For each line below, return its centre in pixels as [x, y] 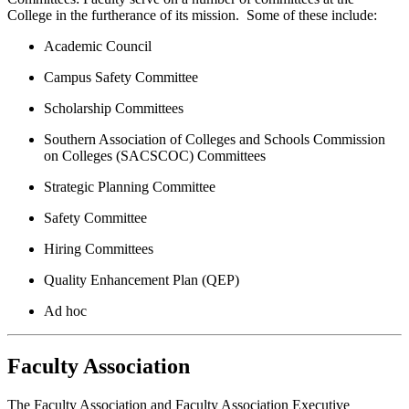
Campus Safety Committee [121, 77]
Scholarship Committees [114, 108]
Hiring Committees [99, 248]
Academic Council [98, 46]
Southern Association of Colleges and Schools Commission [215, 139]
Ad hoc [65, 310]
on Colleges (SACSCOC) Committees [155, 155]
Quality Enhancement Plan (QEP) [142, 279]
